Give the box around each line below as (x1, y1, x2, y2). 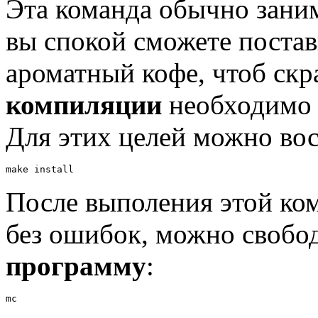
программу (6, 251, 146, 282)
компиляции (6, 89, 162, 121)
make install (6, 164, 74, 175)
